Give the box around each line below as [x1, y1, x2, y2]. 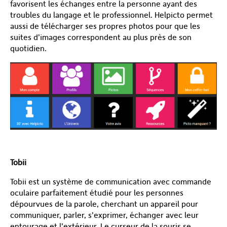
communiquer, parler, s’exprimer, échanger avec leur [10, 210, 199, 220]
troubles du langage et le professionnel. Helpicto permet [10, 10, 213, 20]
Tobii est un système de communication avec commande [10, 176, 211, 186]
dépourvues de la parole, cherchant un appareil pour [10, 199, 198, 209]
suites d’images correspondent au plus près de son [10, 32, 192, 43]
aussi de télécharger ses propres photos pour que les [10, 21, 200, 31]
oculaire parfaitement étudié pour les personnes [10, 187, 183, 198]
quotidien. [10, 44, 47, 54]
